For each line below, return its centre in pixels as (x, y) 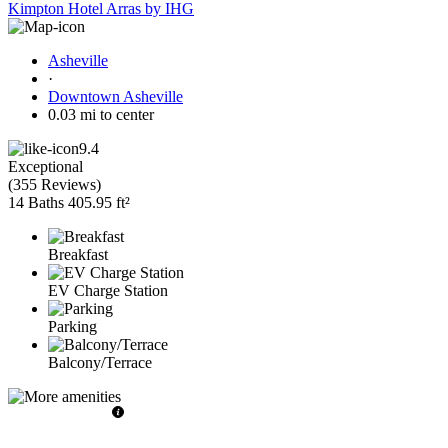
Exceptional (45, 166)
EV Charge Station (108, 290)
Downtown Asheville (115, 96)
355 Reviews (54, 184)
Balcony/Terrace (100, 362)
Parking (72, 326)
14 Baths (36, 202)
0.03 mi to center (101, 114)
